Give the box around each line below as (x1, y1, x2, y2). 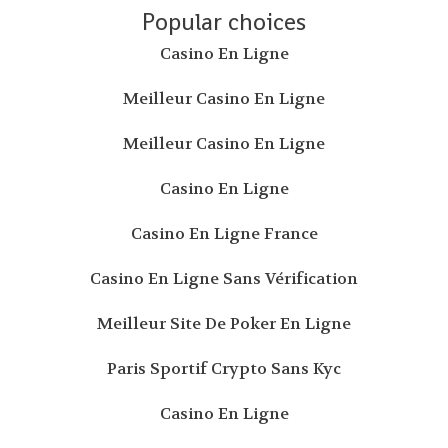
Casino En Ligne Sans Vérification (90, 267, 358, 289)
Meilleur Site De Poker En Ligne (97, 312, 351, 334)
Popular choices (142, 5, 306, 37)
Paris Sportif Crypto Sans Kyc (107, 357, 341, 379)
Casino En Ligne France (130, 222, 318, 244)
